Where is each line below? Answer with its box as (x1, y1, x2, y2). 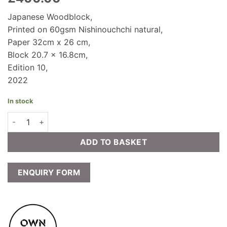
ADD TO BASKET (80, 137, 147, 147)
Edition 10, (8, 62, 48, 73)
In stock (8, 97, 33, 105)
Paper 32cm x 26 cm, (8, 37, 90, 48)
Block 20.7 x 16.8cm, (8, 50, 88, 60)
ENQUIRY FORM (17, 167, 81, 177)
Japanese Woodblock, (8, 12, 92, 22)
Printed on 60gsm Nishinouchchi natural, (8, 24, 163, 35)
